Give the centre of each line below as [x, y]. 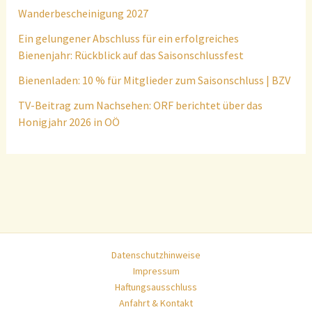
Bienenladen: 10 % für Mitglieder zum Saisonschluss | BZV [155, 80]
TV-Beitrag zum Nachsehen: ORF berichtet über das [141, 106]
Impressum [156, 271]
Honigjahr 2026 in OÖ [69, 122]
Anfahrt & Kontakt [156, 303]
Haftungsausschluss [156, 287]
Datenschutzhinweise [156, 255]
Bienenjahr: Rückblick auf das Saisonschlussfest [131, 55]
